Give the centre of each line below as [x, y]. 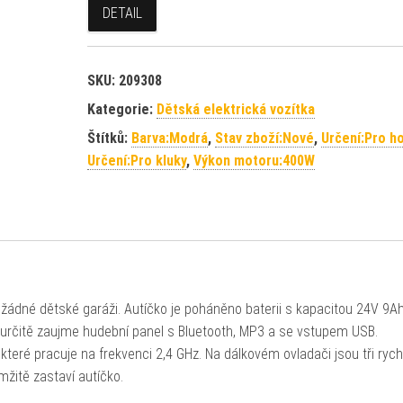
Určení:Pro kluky [136, 161]
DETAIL [122, 13]
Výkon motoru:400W [254, 161]
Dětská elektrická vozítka [235, 109]
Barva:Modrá [169, 138]
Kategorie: [121, 109]
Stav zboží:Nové [264, 138]
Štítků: [109, 138]
